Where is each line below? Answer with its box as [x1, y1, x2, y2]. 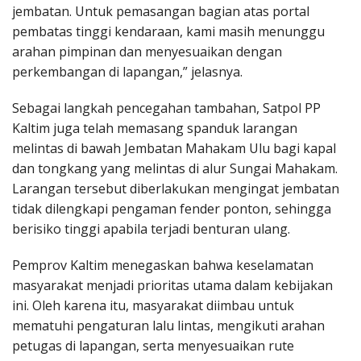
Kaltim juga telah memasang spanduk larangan [12, 118, 297, 137]
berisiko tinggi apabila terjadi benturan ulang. [12, 219, 290, 238]
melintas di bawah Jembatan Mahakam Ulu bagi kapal [12, 139, 336, 157]
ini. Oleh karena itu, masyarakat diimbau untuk [12, 296, 294, 314]
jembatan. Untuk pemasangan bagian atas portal [12, 2, 309, 20]
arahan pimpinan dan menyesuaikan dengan [12, 42, 282, 60]
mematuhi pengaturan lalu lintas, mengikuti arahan [12, 316, 325, 334]
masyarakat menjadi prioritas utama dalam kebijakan [12, 276, 333, 294]
